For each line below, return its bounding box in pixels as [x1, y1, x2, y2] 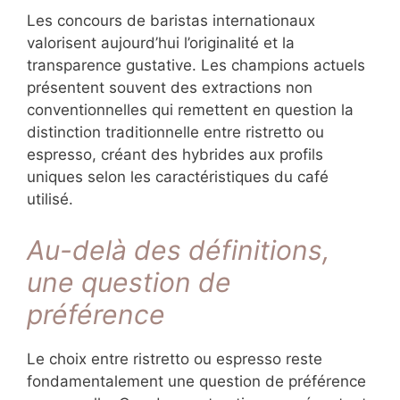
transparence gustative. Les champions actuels [27, 56, 365, 75]
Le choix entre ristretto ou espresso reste [27, 349, 322, 368]
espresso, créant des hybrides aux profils [27, 146, 323, 164]
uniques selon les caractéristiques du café [27, 168, 329, 187]
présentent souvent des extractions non [27, 79, 312, 97]
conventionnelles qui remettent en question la [27, 101, 354, 120]
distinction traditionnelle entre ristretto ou [27, 123, 324, 142]
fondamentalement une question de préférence [27, 371, 366, 390]
